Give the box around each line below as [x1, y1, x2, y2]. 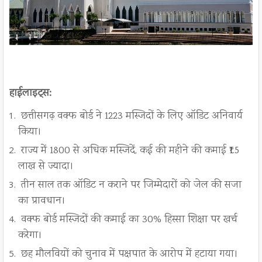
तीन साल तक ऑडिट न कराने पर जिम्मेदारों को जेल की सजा [18, 178, 242, 194]
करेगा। [18, 228, 42, 244]
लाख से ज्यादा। [18, 159, 74, 175]
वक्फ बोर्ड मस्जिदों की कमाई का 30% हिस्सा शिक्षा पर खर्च [18, 212, 237, 228]
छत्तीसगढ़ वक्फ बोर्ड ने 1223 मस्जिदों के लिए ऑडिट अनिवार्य [21, 109, 243, 125]
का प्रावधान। [18, 194, 65, 209]
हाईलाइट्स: [9, 86, 51, 102]
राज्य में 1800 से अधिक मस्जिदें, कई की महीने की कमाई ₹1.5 [18, 143, 239, 159]
